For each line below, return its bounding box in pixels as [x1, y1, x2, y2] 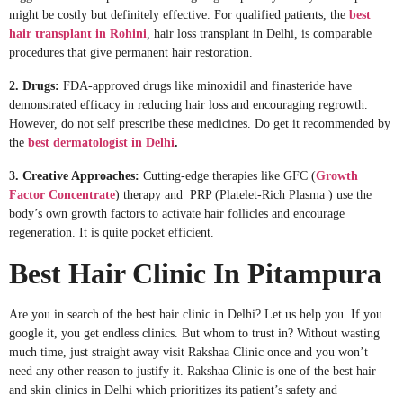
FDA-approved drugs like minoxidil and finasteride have [63, 78, 352, 93]
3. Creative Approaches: [9, 168, 143, 183]
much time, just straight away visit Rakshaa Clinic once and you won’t [9, 345, 368, 359]
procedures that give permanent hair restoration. [9, 45, 253, 59]
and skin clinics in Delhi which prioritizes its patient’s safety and [9, 382, 337, 397]
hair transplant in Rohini [9, 26, 147, 40]
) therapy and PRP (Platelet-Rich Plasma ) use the [115, 187, 372, 201]
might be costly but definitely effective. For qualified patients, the [9, 7, 349, 22]
